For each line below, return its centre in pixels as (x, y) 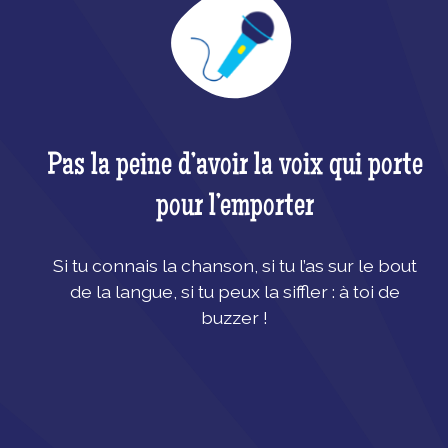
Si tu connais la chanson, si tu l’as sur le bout (234, 266)
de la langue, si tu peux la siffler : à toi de (234, 292)
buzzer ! (235, 318)
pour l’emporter (234, 209)
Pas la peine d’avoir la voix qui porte (234, 168)
